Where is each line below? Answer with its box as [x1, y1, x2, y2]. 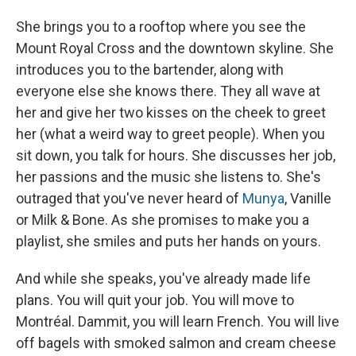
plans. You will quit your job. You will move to [16, 292, 294, 309]
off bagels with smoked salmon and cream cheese [16, 335, 336, 352]
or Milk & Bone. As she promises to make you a [16, 211, 309, 229]
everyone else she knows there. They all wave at [16, 83, 320, 100]
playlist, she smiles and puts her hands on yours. [16, 233, 321, 250]
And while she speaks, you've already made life [16, 270, 311, 288]
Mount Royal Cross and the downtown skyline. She [16, 40, 334, 57]
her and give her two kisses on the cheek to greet [16, 104, 326, 122]
